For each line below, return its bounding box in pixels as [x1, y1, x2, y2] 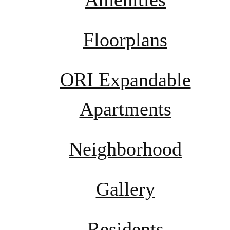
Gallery [95, 178, 155, 200]
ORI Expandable [60, 69, 191, 91]
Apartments [79, 98, 171, 120]
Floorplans [83, 29, 167, 51]
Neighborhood [69, 138, 182, 160]
